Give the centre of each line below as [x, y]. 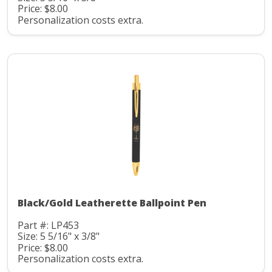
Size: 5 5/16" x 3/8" [59, 236]
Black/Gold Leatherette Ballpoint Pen [112, 202]
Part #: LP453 [48, 225]
